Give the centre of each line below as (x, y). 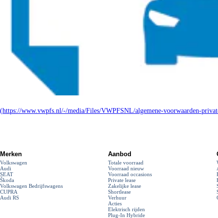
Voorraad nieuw (126, 168)
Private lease (122, 180)
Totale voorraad (126, 162)
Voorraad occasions (130, 174)
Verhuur (118, 197)
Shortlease (120, 191)
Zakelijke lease (125, 186)
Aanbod (120, 154)
